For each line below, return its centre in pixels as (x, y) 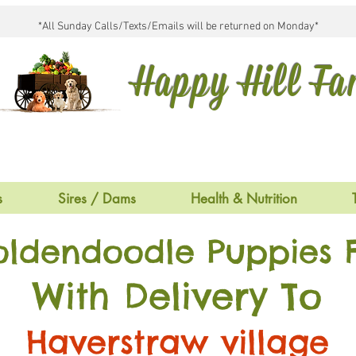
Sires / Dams (97, 199)
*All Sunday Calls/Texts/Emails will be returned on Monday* (178, 27)
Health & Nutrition (244, 199)
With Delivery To (177, 296)
